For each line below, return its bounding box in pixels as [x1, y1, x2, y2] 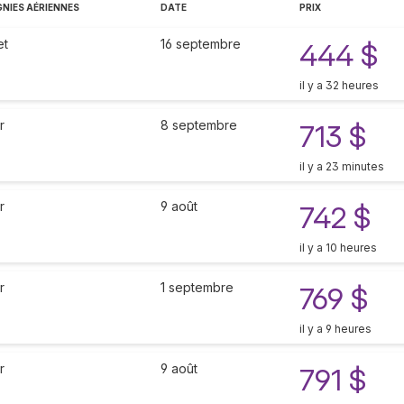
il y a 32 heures [299, 78, 379, 93]
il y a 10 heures [299, 241, 377, 255]
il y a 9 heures [299, 322, 372, 336]
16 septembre [161, 36, 241, 52]
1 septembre [161, 280, 234, 296]
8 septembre [161, 117, 237, 133]
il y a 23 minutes [299, 160, 384, 174]
